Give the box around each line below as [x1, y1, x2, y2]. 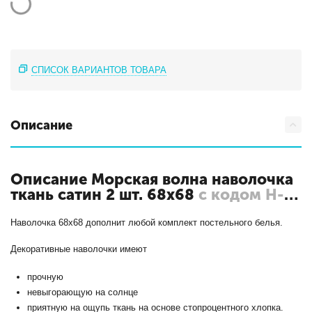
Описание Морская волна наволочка [10, 170, 294, 189]
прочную [27, 272, 64, 283]
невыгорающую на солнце [27, 287, 139, 298]
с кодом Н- [198, 185, 285, 205]
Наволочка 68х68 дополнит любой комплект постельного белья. [10, 217, 283, 228]
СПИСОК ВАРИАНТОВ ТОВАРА [31, 65, 167, 76]
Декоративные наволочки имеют [10, 244, 148, 255]
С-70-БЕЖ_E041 [10, 201, 134, 220]
